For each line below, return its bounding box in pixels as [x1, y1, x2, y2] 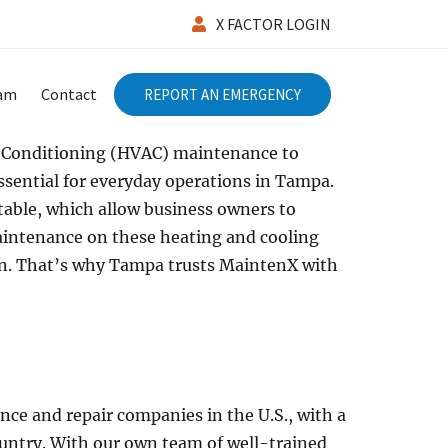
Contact [41, 83, 97, 104]
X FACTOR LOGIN [216, 14, 331, 34]
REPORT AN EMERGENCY [144, 84, 301, 104]
